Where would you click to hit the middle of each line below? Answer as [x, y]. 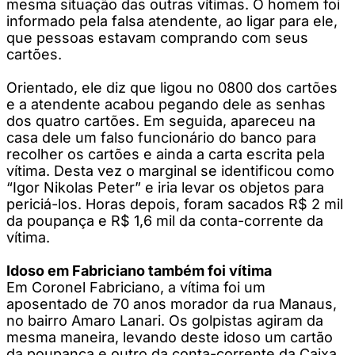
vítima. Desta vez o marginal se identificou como [170, 170]
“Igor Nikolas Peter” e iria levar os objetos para [165, 187]
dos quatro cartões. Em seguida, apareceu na [161, 120]
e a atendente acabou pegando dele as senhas [166, 104]
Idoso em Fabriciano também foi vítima [139, 270]
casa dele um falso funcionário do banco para [161, 137]
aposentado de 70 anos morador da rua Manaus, [172, 303]
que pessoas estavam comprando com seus [157, 37]
